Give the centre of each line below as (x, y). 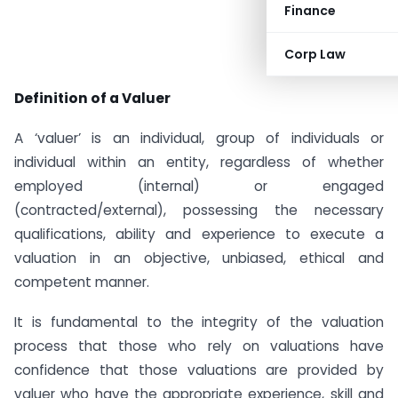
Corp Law (315, 54)
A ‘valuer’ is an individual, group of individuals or (199, 138)
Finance (310, 11)
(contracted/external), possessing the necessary (199, 210)
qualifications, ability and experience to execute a (199, 234)
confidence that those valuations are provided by (199, 370)
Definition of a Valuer (92, 98)
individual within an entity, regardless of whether (199, 162)
